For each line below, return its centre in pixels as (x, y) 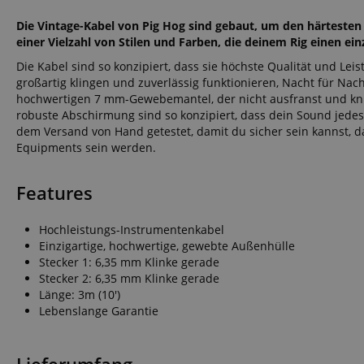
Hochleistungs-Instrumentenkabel (132, 229)
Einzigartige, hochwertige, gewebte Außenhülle (167, 245)
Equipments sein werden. (86, 147)
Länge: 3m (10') (80, 294)
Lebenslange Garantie (99, 310)
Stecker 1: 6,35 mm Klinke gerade (129, 262)
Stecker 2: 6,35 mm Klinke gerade (129, 278)
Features (54, 193)
